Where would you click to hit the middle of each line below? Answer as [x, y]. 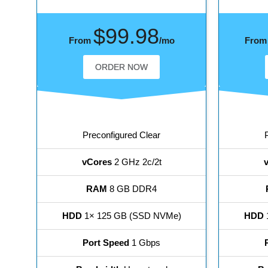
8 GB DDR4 [132, 189]
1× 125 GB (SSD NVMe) [131, 216]
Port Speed [106, 243]
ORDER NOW [122, 67]
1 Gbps [145, 243]
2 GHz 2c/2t [136, 162]
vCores [97, 162]
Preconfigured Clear [122, 135]
